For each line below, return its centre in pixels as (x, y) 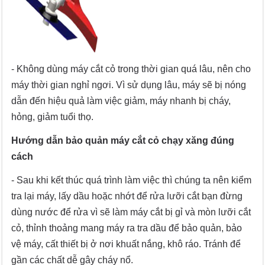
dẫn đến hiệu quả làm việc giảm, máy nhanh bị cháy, (121, 101)
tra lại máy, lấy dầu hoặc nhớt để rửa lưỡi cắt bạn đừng (127, 196)
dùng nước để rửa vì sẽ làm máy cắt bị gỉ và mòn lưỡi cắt (131, 212)
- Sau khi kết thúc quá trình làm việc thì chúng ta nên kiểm (132, 180)
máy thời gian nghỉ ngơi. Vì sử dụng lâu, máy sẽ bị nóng (129, 85)
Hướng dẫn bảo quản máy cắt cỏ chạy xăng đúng (123, 141)
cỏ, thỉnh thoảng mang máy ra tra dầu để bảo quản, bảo (127, 228)
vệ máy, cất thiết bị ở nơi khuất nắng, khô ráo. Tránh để (126, 244)
